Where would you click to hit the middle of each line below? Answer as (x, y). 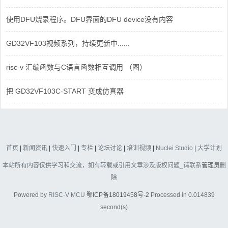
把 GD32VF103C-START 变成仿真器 (65, 91)
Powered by (31, 195)
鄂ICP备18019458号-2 (118, 195)
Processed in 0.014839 (182, 195)
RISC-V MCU (66, 195)
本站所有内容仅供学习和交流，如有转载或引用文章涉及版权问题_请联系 (102, 165)
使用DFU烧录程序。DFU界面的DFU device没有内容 (90, 19)
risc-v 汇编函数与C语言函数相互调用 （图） (76, 67)
